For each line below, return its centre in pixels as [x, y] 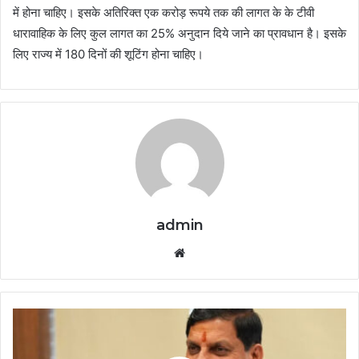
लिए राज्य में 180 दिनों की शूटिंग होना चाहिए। [108, 54]
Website [211, 252]
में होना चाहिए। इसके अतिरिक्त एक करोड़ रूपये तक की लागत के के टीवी [163, 13]
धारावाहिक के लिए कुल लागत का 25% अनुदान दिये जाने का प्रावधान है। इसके [179, 34]
